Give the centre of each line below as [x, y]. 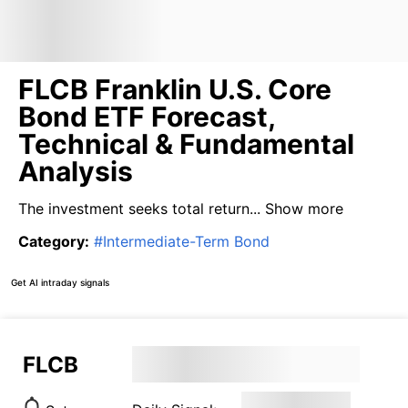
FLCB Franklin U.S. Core [175, 89]
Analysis [76, 171]
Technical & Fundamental [186, 144]
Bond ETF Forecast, [147, 117]
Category [51, 241]
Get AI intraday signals [60, 282]
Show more [302, 209]
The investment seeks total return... [139, 209]
